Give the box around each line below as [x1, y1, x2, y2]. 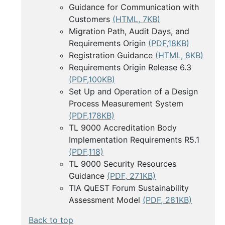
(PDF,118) [69, 147, 103, 157]
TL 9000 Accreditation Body [69, 123, 177, 133]
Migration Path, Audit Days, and [69, 26, 189, 37]
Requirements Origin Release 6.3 [69, 62, 191, 73]
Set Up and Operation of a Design [69, 86, 198, 97]
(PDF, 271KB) [107, 171, 156, 181]
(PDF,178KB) [69, 110, 115, 121]
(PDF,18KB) [148, 38, 189, 49]
